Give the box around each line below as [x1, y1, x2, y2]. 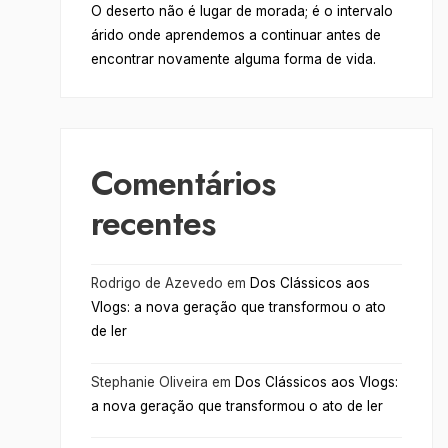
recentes [90, 199, 216, 249]
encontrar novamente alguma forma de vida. [90, 51, 376, 68]
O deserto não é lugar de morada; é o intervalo [90, 3, 393, 20]
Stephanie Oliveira [90, 373, 208, 390]
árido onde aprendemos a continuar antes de [90, 27, 381, 44]
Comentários [90, 159, 276, 209]
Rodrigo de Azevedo [90, 275, 223, 292]
